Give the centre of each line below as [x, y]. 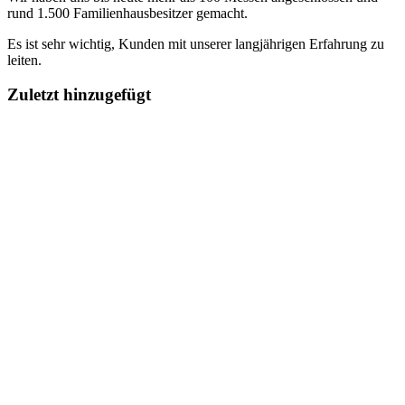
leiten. [24, 60]
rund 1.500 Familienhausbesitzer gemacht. [127, 13]
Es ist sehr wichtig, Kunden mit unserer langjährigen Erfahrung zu [196, 43]
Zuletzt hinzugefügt [79, 95]
